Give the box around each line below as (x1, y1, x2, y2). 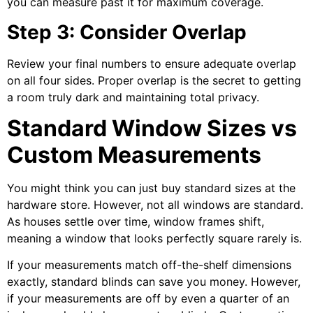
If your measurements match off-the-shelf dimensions (7, 258, 291, 272)
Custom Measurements (7, 140, 261, 168)
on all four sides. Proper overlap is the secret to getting (7, 73, 301, 87)
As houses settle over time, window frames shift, (7, 214, 264, 228)
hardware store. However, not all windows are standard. (7, 197, 303, 212)
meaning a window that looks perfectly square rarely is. (7, 231, 302, 245)
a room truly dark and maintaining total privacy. (7, 89, 259, 104)
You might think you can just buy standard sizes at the (7, 180, 296, 195)
